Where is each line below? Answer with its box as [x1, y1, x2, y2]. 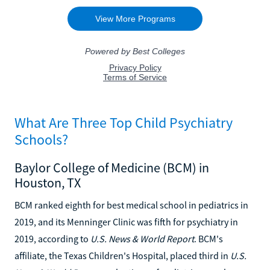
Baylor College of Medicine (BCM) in [14, 159, 209, 176]
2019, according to [14, 232, 90, 245]
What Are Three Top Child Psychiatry [14, 113, 233, 132]
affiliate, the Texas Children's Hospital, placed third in [14, 249, 230, 262]
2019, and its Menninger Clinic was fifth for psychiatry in [14, 215, 238, 228]
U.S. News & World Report [90, 232, 194, 245]
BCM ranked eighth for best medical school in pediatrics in [14, 198, 248, 211]
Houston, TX [14, 174, 81, 191]
